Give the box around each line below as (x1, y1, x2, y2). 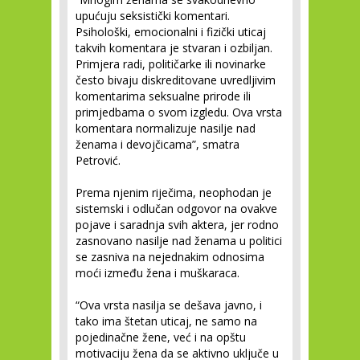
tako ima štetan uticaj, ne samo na (76, 313, 257, 329)
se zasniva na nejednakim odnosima (76, 249, 264, 264)
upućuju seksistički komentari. (76, 8, 230, 23)
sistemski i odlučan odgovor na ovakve (76, 201, 277, 216)
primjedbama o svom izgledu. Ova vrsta (76, 104, 282, 120)
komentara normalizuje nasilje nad (76, 121, 256, 136)
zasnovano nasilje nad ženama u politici (76, 233, 282, 248)
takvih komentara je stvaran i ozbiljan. (76, 40, 272, 55)
